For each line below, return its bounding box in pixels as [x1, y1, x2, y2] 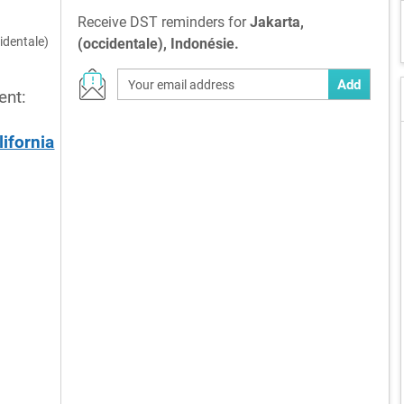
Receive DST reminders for [77, 14, 250, 31]
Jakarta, [249, 14, 304, 31]
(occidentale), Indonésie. [77, 35, 239, 52]
